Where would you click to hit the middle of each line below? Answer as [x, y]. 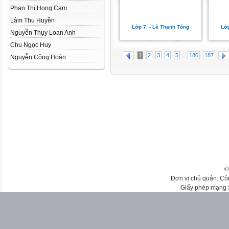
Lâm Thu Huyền [32, 20]
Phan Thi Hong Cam [39, 8]
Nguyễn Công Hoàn [38, 57]
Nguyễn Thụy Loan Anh [43, 33]
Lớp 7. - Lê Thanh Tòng [161, 27]
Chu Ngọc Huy [31, 45]
